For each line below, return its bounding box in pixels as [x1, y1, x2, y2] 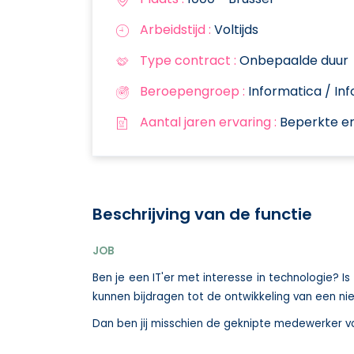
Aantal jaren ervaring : [140, 112, 277, 131]
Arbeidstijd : [140, 20, 211, 39]
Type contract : [140, 51, 236, 70]
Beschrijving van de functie [92, 202, 312, 225]
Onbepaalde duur [236, 51, 348, 70]
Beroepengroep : [140, 81, 245, 100]
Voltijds [211, 20, 258, 39]
